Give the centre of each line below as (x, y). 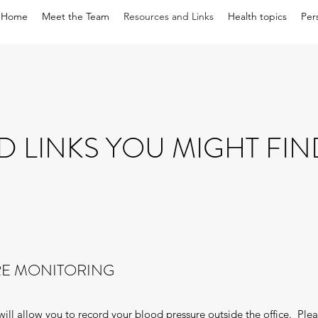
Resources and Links (169, 16)
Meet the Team (76, 16)
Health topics (257, 16)
